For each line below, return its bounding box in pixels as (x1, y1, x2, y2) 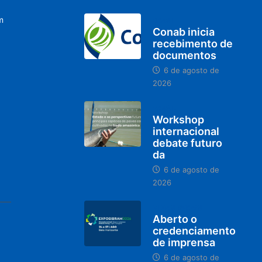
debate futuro (152, 137, 222, 150)
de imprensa (152, 236, 215, 249)
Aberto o (152, 213, 197, 226)
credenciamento (152, 225, 236, 237)
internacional (152, 125, 219, 138)
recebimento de (152, 37, 233, 50)
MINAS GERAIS (152, 204, 202, 212)
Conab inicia (152, 26, 215, 39)
